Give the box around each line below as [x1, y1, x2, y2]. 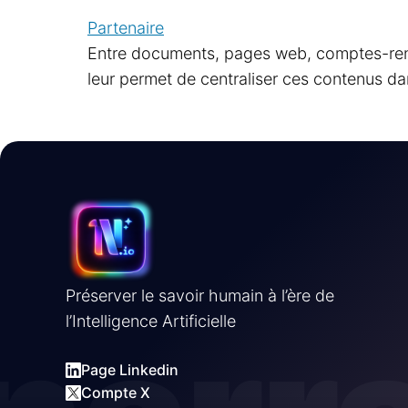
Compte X [81, 383, 150, 402]
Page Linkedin [81, 361, 178, 379]
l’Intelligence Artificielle [66, 311, 236, 331]
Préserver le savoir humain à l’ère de [66, 286, 334, 305]
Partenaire [87, 18, 164, 37]
